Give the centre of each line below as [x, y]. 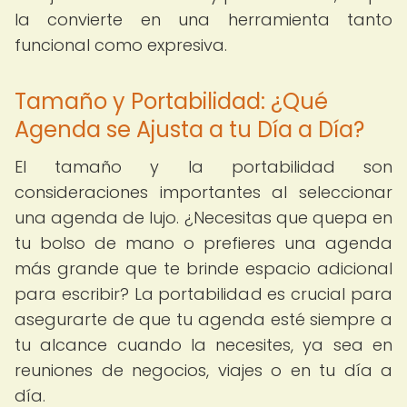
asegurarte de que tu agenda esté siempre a [203, 319]
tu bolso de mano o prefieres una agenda [203, 243]
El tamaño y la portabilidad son [203, 167]
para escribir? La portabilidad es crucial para [203, 294]
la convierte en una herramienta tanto [203, 20]
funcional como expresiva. [121, 45]
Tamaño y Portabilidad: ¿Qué [171, 101]
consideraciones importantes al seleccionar [203, 192]
